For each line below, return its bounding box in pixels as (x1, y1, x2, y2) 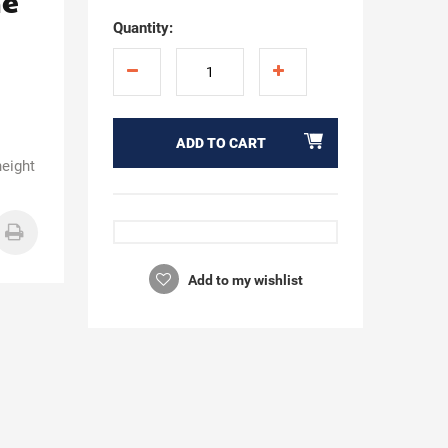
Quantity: (112, 19, 173, 37)
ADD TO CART (176, 135, 267, 151)
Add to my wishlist (184, 272, 303, 288)
